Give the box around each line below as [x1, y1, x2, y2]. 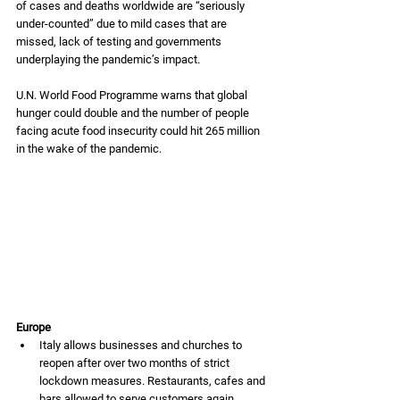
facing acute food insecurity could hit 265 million [16, 124, 262, 138]
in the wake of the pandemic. [16, 142, 164, 156]
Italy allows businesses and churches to [39, 337, 245, 352]
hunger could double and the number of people [16, 106, 252, 121]
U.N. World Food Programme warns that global [16, 88, 250, 103]
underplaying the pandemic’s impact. [16, 53, 203, 67]
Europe [16, 320, 51, 334]
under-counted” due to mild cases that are [16, 17, 229, 31]
